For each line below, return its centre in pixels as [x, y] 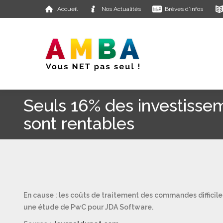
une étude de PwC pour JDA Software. [88, 207]
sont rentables [79, 123]
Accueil [67, 9]
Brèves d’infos [184, 9]
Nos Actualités [121, 9]
